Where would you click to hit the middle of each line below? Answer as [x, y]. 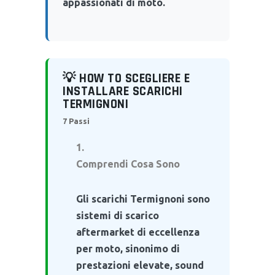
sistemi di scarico [118, 215]
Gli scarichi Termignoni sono [143, 199]
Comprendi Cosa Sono [128, 164]
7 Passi [76, 121]
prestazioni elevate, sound [140, 265]
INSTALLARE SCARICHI [123, 91]
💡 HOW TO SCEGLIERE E [126, 78]
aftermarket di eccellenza [138, 232]
